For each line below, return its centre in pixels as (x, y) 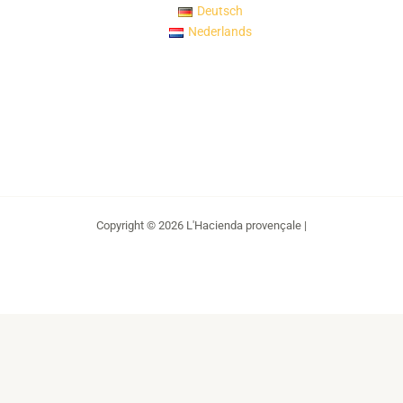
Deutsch (219, 11)
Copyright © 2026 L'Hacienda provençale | (201, 225)
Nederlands (219, 32)
